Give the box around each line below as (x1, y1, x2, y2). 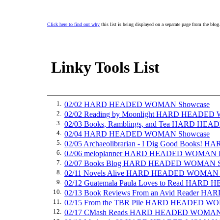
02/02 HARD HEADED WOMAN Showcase (64, 100, 210, 109)
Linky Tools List (47, 58, 160, 77)
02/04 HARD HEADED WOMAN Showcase (64, 130, 210, 138)
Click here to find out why (47, 22, 100, 27)
